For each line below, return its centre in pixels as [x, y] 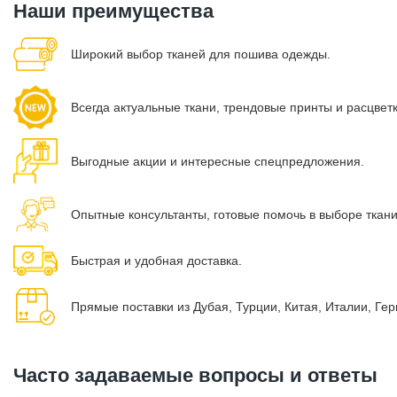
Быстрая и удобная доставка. [156, 261]
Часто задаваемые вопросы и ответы [195, 376]
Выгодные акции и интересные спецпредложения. [218, 161]
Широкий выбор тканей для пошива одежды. [201, 54]
